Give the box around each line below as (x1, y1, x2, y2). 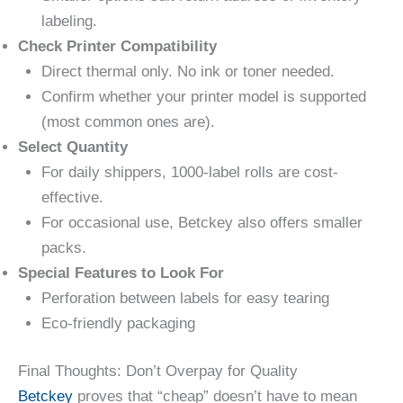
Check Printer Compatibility (18, 37, 217, 55)
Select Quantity (18, 138, 128, 156)
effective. (40, 188, 103, 206)
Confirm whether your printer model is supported (40, 87, 366, 105)
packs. (40, 238, 86, 256)
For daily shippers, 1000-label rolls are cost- (40, 163, 338, 181)
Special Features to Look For (18, 264, 224, 282)
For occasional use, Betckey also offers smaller (40, 213, 363, 231)
